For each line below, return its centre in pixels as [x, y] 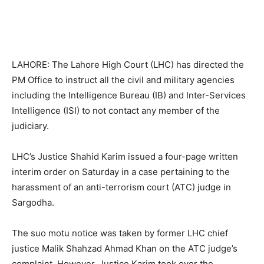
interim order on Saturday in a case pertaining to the [121, 171]
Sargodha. [33, 202]
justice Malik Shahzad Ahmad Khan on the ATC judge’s [125, 248]
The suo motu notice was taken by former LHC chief [120, 233]
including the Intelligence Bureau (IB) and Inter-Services [129, 95]
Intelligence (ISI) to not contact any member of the [116, 110]
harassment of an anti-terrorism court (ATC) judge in [121, 187]
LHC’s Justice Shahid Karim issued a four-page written [125, 156]
